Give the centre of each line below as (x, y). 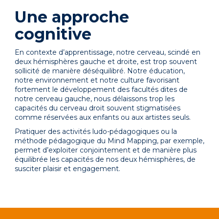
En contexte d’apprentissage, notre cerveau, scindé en (108, 52)
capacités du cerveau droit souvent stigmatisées (98, 108)
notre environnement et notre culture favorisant (97, 80)
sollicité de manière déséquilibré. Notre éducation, (100, 71)
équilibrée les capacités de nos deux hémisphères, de (105, 159)
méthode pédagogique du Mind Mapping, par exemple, (109, 141)
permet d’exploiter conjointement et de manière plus (106, 150)
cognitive (53, 34)
